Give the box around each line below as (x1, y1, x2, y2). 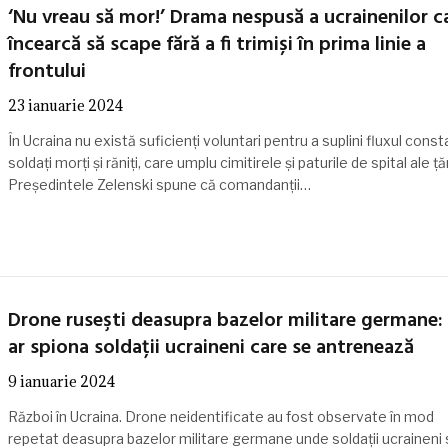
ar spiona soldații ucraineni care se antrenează (7, 331, 414, 364)
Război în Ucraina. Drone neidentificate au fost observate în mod (7, 407, 434, 425)
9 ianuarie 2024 (7, 371, 115, 391)
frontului (7, 55, 86, 88)
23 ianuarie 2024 (7, 95, 123, 115)
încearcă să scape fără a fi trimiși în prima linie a (7, 28, 426, 61)
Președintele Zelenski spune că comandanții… (7, 175, 311, 193)
